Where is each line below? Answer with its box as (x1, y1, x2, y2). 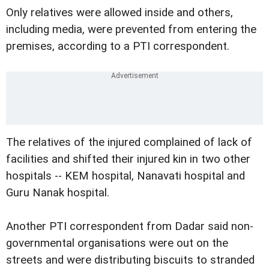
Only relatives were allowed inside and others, (6, 5, 233, 19)
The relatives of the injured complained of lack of (6, 135, 252, 149)
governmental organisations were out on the (6, 236, 228, 250)
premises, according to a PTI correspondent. (6, 39, 229, 53)
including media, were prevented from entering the (6, 22, 256, 36)
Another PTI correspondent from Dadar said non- (6, 219, 253, 233)
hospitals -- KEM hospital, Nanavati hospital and (6, 169, 245, 183)
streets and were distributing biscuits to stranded (6, 253, 255, 267)
